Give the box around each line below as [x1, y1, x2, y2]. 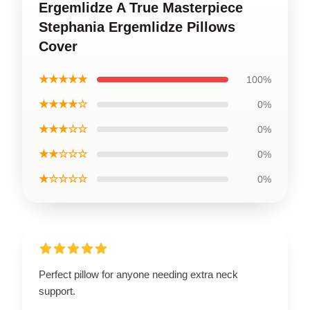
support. [39, 285, 75, 297]
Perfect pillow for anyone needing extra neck [39, 268, 238, 280]
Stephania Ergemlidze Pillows [39, 19, 235, 35]
